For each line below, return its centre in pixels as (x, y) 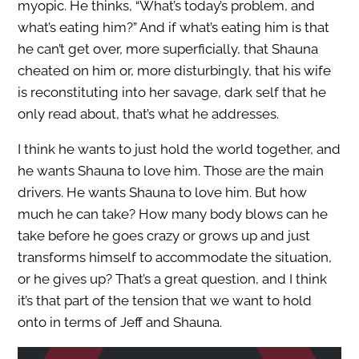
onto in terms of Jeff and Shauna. (119, 323)
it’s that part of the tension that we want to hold (164, 301)
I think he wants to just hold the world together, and (179, 149)
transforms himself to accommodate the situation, (174, 258)
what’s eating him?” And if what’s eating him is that (173, 28)
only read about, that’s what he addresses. (148, 114)
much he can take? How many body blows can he (172, 214)
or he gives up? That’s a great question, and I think (172, 279)
